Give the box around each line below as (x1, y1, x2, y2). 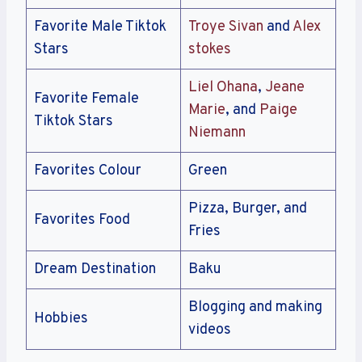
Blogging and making (188, 298, 322, 318)
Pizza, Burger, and (188, 200, 307, 219)
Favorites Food (34, 211, 130, 230)
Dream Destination (34, 260, 156, 280)
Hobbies (34, 309, 88, 329)
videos (188, 321, 231, 340)
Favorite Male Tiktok (34, 18, 166, 37)
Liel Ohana (188, 78, 258, 98)
